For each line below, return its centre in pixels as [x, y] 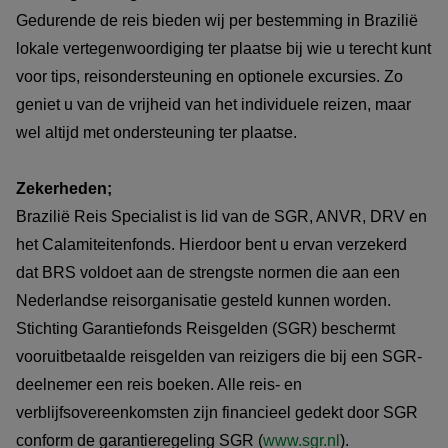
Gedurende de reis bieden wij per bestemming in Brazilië [217, 21]
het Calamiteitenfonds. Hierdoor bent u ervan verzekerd [211, 245]
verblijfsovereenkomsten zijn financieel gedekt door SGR [217, 413]
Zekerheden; [66, 189]
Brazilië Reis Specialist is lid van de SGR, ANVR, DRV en [221, 217]
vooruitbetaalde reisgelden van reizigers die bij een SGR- [219, 357]
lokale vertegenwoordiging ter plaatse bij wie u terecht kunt [223, 49]
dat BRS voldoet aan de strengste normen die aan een [208, 273]
